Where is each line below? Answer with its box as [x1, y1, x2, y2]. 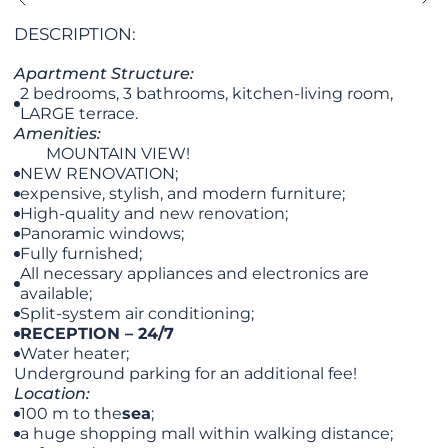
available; [20, 284, 93, 304]
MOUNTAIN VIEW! [46, 144, 191, 164]
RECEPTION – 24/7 [20, 324, 175, 344]
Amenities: [14, 124, 106, 144]
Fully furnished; [20, 244, 143, 264]
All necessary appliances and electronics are [20, 264, 370, 284]
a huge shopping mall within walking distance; [20, 424, 394, 444]
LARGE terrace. [20, 104, 139, 124]
